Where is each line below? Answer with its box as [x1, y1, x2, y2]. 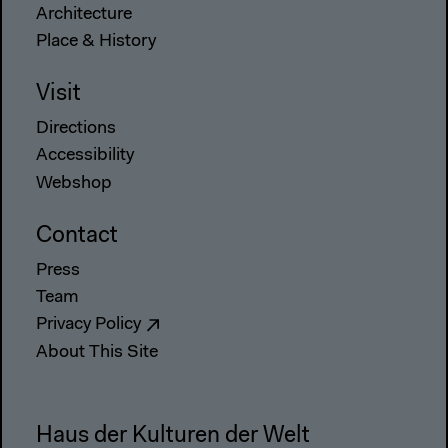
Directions [36, 120, 116, 139]
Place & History [36, 33, 156, 52]
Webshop [36, 174, 112, 193]
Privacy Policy [36, 316, 141, 335]
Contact [36, 224, 118, 248]
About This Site [36, 343, 158, 362]
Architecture [36, 5, 132, 24]
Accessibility [36, 147, 134, 166]
